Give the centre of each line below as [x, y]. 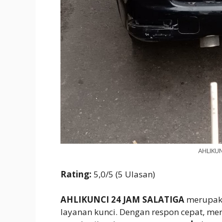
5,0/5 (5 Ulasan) [124, 174]
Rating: [77, 174]
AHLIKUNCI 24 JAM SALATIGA [122, 199]
